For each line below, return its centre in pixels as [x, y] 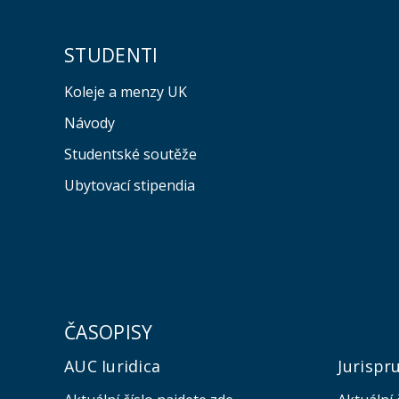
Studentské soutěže [130, 155]
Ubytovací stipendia [129, 186]
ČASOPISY [108, 333]
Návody [89, 123]
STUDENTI [111, 55]
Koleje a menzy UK [125, 92]
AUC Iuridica [112, 366]
